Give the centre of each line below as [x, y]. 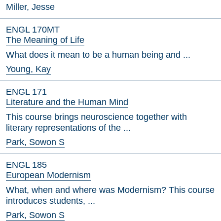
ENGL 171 [26, 92]
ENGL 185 [26, 165]
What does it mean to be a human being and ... [98, 55]
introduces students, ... [51, 201]
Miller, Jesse [30, 7]
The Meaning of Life [45, 40]
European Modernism [48, 175]
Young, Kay [28, 69]
